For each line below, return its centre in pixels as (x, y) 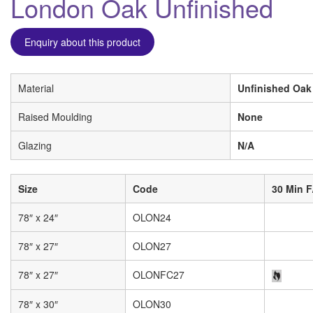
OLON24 (152, 217)
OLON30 (152, 304)
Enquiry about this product (82, 42)
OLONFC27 (159, 275)
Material (36, 88)
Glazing (35, 145)
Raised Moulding (55, 117)
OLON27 (152, 246)
